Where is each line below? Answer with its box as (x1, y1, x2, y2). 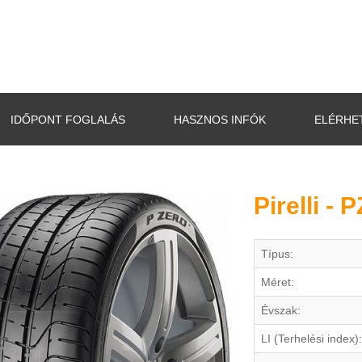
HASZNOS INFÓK (174, 113, 266, 126)
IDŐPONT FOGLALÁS (11, 113, 125, 126)
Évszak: (261, 304, 301, 317)
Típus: (261, 247, 293, 260)
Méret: (261, 276, 294, 288)
